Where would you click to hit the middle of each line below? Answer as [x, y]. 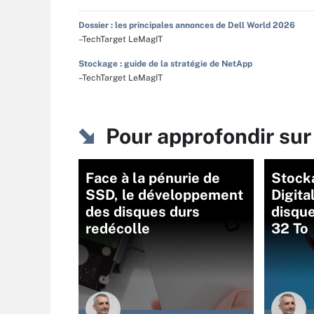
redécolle [118, 228]
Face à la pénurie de [153, 178]
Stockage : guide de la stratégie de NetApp [165, 64]
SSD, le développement [164, 195]
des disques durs [143, 212]
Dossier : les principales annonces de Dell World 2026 [187, 25]
